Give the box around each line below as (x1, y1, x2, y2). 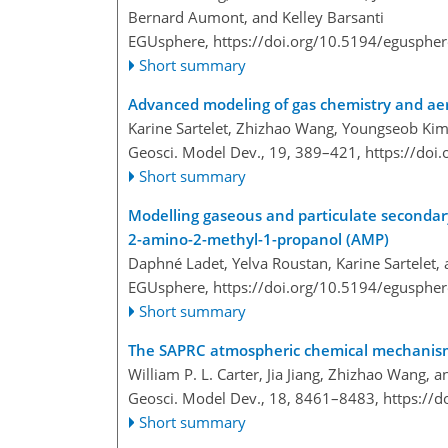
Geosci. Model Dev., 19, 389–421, (128, 142, 365, 163)
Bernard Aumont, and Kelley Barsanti (128, 7, 384, 28)
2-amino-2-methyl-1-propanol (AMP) (128, 229, 389, 250)
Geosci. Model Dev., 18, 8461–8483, (128, 388, 383, 409)
